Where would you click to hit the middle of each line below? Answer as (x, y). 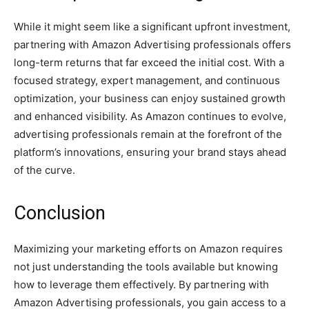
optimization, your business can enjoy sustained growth (150, 99)
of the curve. (44, 170)
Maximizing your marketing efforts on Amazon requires (148, 249)
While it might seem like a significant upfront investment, (152, 27)
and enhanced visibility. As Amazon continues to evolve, (150, 117)
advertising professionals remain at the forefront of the (148, 134)
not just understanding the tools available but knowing (146, 267)
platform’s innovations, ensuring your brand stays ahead (150, 152)
